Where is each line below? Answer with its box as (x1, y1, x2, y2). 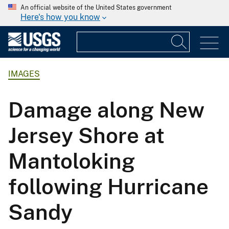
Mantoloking (8, 148, 135, 173)
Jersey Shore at (8, 122, 165, 148)
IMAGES (8, 69, 40, 79)
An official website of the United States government (20, 4, 172, 11)
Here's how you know (20, 12, 100, 22)
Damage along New (8, 97, 204, 122)
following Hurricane (8, 173, 209, 199)
